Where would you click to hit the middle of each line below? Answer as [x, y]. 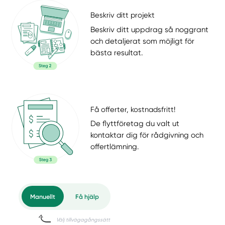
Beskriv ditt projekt [123, 15]
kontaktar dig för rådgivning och [147, 135]
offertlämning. [115, 146]
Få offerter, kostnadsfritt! [133, 109]
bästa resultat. [117, 52]
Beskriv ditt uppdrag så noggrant [150, 29]
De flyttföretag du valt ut [135, 123]
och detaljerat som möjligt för [143, 41]
